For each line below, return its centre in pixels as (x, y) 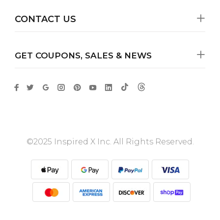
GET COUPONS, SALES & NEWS (83, 55)
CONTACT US (45, 19)
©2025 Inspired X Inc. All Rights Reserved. (110, 141)
